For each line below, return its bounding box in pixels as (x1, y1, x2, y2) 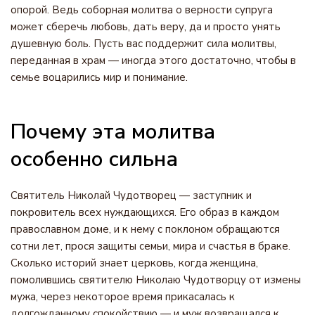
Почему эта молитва (11, 117, 215, 146)
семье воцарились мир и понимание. (11, 70, 188, 84)
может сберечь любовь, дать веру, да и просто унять (11, 20, 281, 34)
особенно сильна (11, 145, 178, 174)
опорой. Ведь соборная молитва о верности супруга (11, 3, 273, 17)
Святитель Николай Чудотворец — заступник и (11, 188, 252, 202)
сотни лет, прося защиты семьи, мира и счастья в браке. (11, 239, 290, 253)
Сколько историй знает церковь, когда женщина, (11, 256, 258, 270)
